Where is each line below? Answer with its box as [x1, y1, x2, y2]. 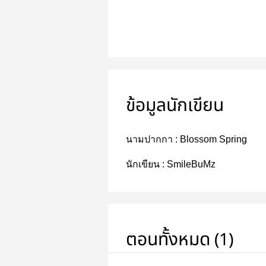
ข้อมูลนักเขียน [126, 92, 224, 119]
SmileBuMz [167, 159, 216, 169]
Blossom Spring [180, 134, 247, 144]
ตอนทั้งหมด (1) [126, 226, 234, 254]
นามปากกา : [126, 134, 180, 144]
